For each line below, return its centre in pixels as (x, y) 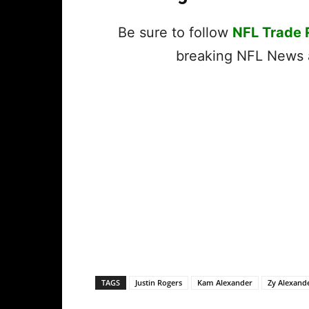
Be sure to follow (175, 33)
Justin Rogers (159, 283)
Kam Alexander (225, 283)
